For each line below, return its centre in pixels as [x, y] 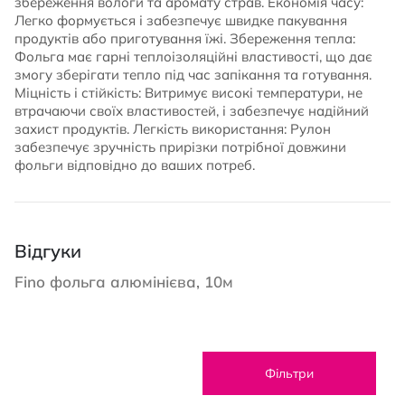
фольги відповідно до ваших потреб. [135, 165]
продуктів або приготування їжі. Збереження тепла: [185, 38]
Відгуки [48, 250]
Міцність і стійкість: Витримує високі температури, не [188, 93]
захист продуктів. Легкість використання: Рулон [173, 129]
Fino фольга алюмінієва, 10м [124, 281]
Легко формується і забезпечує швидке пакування [181, 20]
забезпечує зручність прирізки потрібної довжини [180, 147]
